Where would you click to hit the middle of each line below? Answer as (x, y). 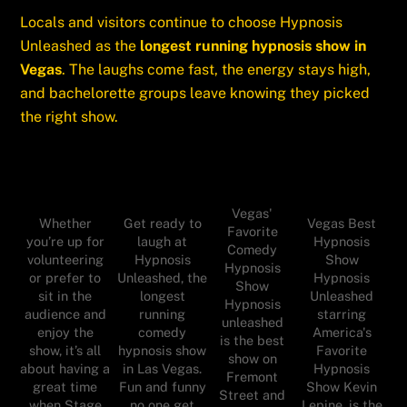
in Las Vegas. (163, 369)
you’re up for (65, 242)
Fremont (252, 377)
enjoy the (65, 333)
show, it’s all (65, 351)
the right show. (69, 117)
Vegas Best (342, 223)
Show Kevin (342, 387)
